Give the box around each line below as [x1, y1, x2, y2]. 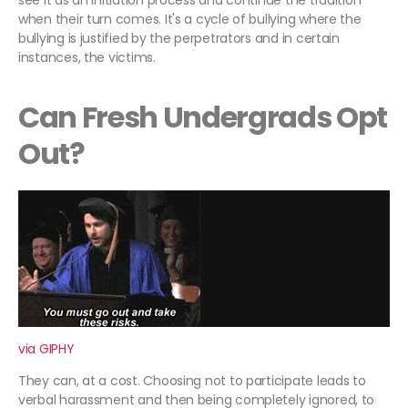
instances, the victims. [18, 48, 156, 67]
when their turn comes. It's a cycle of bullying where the [18, 10, 362, 29]
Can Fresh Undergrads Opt [18, 97, 388, 138]
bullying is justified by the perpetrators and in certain [18, 29, 340, 48]
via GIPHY [18, 340, 75, 359]
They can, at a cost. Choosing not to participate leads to [18, 372, 366, 391]
